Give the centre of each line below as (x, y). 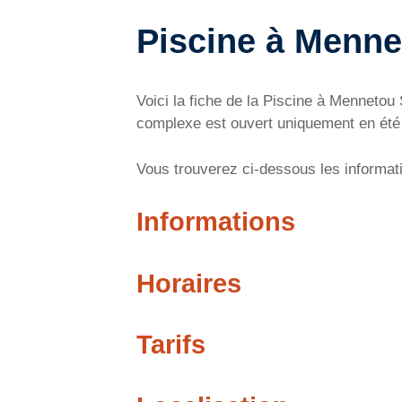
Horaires (189, 283)
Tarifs (171, 345)
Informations (216, 222)
